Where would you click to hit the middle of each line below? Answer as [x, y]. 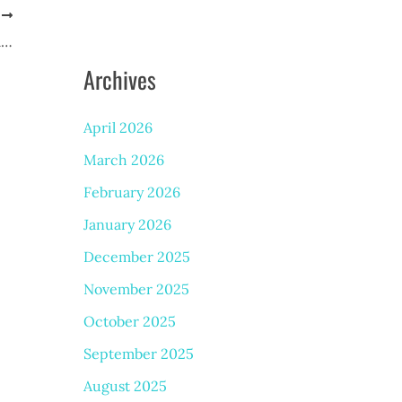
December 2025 [136, 256]
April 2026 [118, 127]
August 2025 [125, 385]
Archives [119, 79]
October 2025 [129, 321]
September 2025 [138, 353]
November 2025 [136, 288]
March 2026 [123, 159]
